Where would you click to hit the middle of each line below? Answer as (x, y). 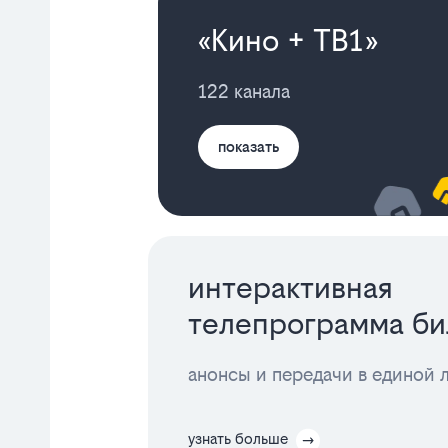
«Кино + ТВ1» (287, 40)
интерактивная (290, 287)
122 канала (244, 91)
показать (249, 146)
